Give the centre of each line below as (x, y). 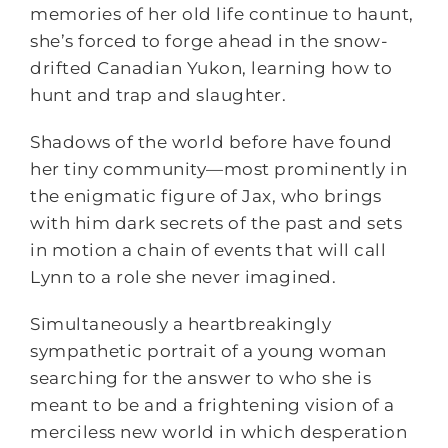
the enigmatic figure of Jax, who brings (206, 196)
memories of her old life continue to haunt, (222, 14)
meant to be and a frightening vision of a (212, 405)
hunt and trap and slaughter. (158, 95)
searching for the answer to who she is (201, 378)
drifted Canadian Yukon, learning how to (211, 68)
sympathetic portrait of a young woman (208, 351)
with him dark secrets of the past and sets (216, 223)
